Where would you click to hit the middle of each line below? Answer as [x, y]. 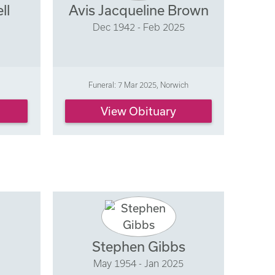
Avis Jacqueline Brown [138, 10]
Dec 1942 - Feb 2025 [138, 27]
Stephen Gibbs [138, 246]
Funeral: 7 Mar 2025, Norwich [139, 85]
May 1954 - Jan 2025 [139, 263]
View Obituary [139, 111]
